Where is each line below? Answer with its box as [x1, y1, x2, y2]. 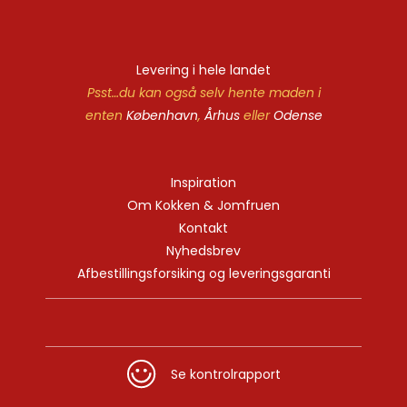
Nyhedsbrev [166, 242, 241, 261]
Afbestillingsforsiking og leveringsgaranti [76, 264, 331, 283]
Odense [273, 106, 323, 125]
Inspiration [171, 174, 236, 193]
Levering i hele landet [136, 61, 271, 80]
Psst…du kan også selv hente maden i [86, 84, 321, 103]
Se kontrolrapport [170, 364, 281, 383]
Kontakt [179, 219, 228, 238]
